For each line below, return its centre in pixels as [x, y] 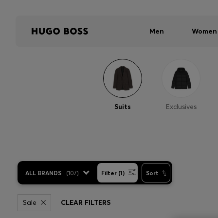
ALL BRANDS [43, 173]
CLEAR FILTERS [86, 202]
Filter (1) [113, 173]
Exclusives [181, 107]
